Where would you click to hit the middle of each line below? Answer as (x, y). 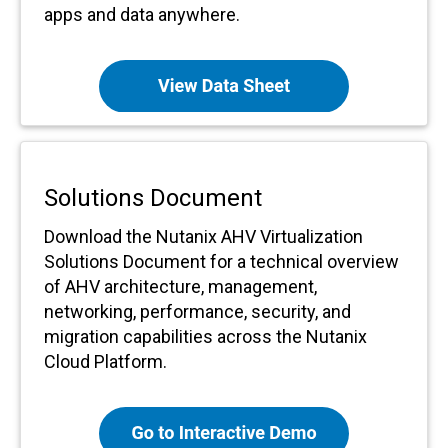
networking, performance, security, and (197, 312)
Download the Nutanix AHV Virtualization (203, 237)
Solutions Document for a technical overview (221, 262)
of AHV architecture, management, (180, 287)
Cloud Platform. (105, 362)
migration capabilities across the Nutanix (205, 337)
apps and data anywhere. (141, 15)
